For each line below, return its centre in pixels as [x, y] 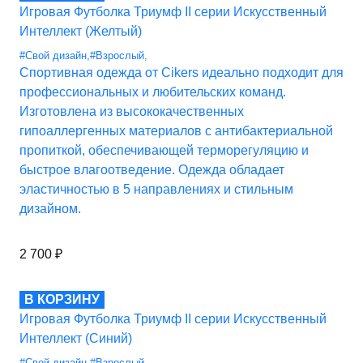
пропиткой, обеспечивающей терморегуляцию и [164, 151]
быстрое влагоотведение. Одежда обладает [152, 170]
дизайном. [50, 209]
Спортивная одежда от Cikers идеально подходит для [181, 73]
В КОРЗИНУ [62, 300]
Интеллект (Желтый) [81, 32]
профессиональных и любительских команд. [153, 92]
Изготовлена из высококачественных [132, 112]
